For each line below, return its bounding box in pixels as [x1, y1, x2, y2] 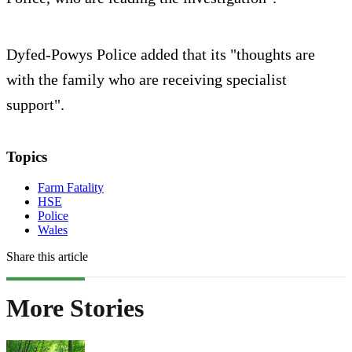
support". [6, 96, 64, 114]
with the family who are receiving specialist [6, 71, 287, 89]
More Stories [6, 294, 144, 323]
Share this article [6, 249, 88, 263]
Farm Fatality [38, 180, 104, 194]
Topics [6, 148, 47, 166]
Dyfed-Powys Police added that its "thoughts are [6, 46, 315, 64]
